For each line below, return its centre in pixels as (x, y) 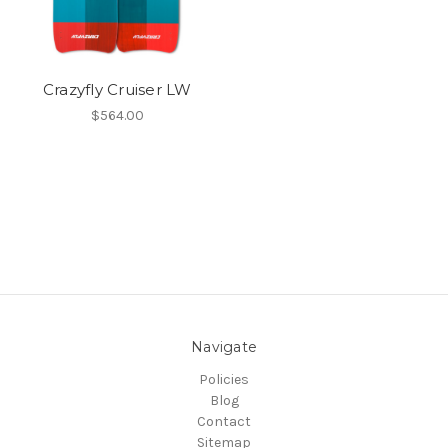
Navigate (224, 346)
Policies (224, 379)
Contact (224, 421)
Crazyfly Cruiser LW (117, 89)
